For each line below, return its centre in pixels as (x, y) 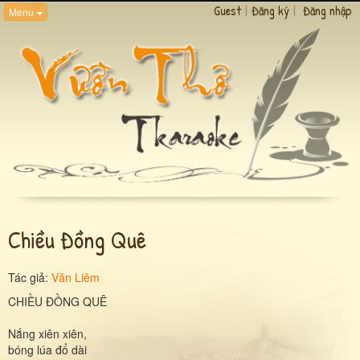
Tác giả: (30, 277)
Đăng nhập (327, 10)
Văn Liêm (76, 277)
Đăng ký (270, 10)
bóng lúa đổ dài (47, 349)
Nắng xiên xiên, (47, 333)
